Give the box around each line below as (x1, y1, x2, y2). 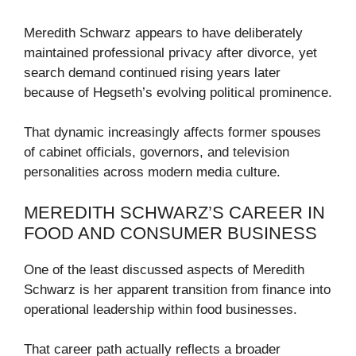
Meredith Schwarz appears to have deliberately (24, 25, 303, 41)
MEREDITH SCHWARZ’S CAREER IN (24, 202, 325, 222)
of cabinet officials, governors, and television (24, 145, 289, 161)
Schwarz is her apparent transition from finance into (24, 281, 331, 297)
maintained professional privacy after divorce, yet (24, 44, 317, 60)
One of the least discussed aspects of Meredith (24, 261, 304, 277)
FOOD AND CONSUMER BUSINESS (24, 222, 317, 243)
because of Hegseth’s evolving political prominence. (24, 84, 332, 100)
